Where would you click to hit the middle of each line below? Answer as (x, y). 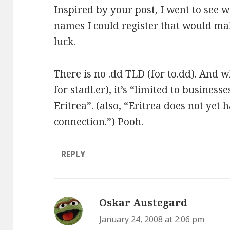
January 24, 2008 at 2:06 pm (152, 219)
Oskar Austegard (143, 203)
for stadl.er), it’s (92, 90)
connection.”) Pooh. (99, 122)
